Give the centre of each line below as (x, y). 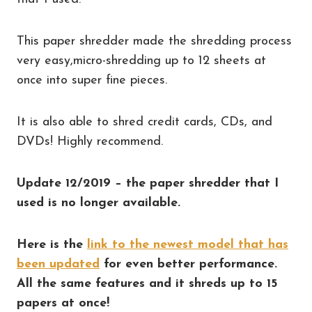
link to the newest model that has (188, 245)
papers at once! (63, 304)
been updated (58, 265)
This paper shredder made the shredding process (154, 42)
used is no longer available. (99, 203)
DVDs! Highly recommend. (90, 142)
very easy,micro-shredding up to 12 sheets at (141, 61)
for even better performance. (188, 265)
